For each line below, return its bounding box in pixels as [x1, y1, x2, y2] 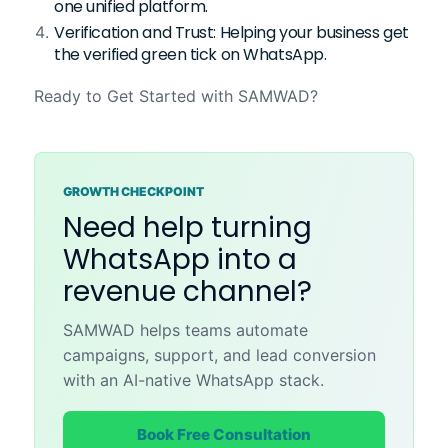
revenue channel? [63, 272, 312, 312]
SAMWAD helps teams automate [63, 320, 308, 341]
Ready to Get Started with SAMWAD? [34, 86, 318, 107]
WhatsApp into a [63, 240, 297, 280]
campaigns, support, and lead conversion [63, 345, 376, 366]
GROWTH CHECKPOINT [63, 184, 204, 200]
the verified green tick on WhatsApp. [54, 43, 327, 67]
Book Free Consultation [137, 424, 311, 444]
